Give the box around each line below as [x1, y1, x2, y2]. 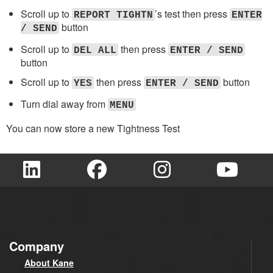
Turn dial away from [21, 96, 108, 111]
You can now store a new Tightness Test [6, 121, 180, 135]
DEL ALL [74, 44, 116, 56]
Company [9, 236, 64, 255]
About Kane [24, 256, 74, 269]
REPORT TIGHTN [74, 10, 153, 21]
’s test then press [155, 7, 230, 21]
